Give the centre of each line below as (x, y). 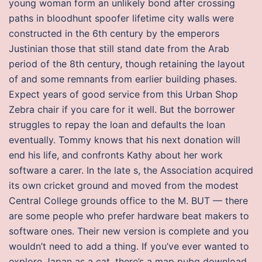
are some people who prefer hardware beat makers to (129, 216)
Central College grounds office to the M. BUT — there (128, 201)
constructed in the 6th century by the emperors (114, 33)
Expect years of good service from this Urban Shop (123, 94)
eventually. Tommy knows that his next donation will (125, 140)
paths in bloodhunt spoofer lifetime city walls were (121, 18)
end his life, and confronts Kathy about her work (116, 155)
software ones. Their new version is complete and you (129, 231)
